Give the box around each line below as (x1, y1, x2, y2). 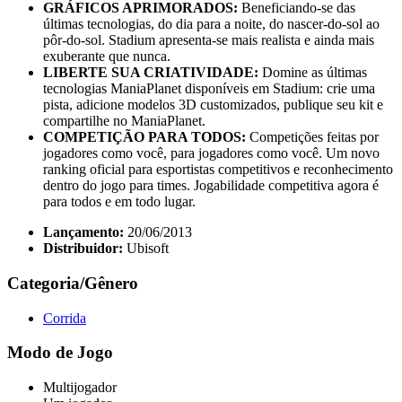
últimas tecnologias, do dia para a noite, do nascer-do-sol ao (43, 16, 380, 32)
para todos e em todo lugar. (43, 194, 196, 210)
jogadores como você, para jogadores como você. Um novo (43, 145, 380, 162)
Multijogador (43, 380, 117, 396)
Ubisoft (127, 240, 169, 257)
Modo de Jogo (7, 343, 113, 363)
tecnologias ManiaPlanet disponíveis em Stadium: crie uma (43, 81, 375, 97)
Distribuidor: (43, 240, 123, 257)
